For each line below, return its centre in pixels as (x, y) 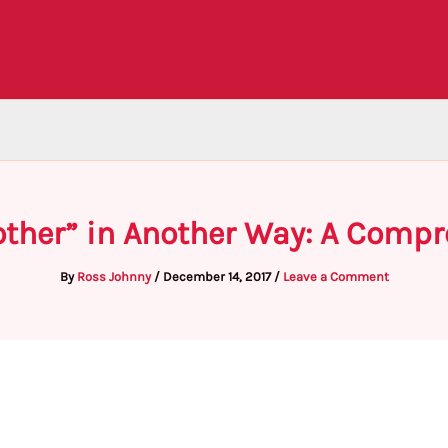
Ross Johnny (115, 276)
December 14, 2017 (218, 276)
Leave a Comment (335, 276)
